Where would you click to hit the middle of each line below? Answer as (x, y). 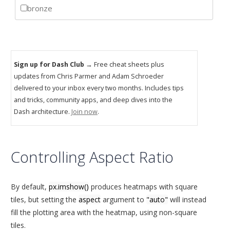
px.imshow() (69, 187)
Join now (84, 112)
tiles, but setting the (45, 200)
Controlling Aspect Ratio (92, 157)
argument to (123, 200)
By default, (30, 187)
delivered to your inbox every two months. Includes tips (99, 88)
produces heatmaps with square (143, 187)
